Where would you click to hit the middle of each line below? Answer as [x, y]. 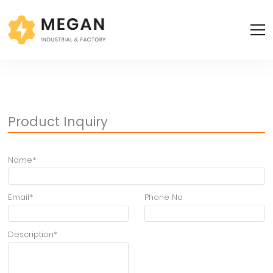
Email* [21, 197]
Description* [33, 234]
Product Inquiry [58, 121]
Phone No [164, 197]
